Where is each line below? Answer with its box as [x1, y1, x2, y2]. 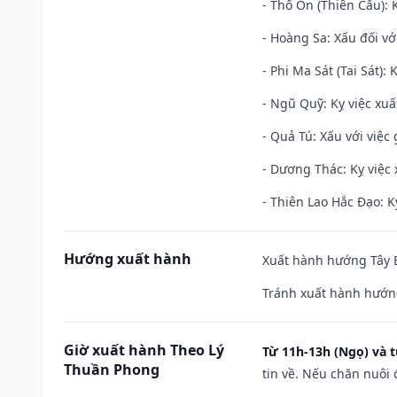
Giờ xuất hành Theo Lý [64, 339, 224, 360]
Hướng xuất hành [64, 248, 191, 269]
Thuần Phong [64, 359, 160, 379]
